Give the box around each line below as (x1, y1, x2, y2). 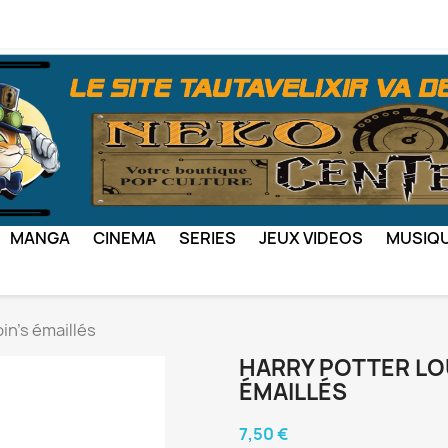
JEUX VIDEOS (259, 227, 363, 250)
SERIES (179, 227, 236, 250)
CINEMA (93, 227, 156, 250)
